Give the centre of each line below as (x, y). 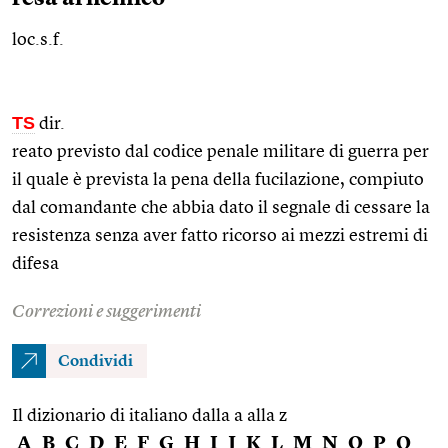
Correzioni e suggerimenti (106, 311)
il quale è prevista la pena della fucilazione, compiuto (218, 179)
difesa (35, 263)
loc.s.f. (40, 39)
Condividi (95, 361)
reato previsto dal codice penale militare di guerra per (220, 151)
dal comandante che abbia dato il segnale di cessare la (221, 207)
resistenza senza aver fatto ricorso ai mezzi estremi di (220, 235)
